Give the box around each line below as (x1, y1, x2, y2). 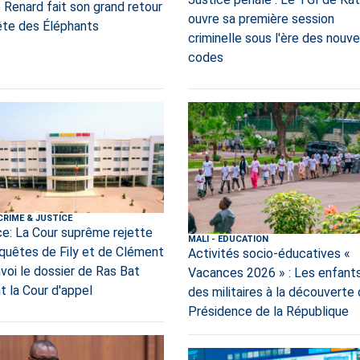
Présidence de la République (187, 303, 349, 319)
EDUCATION (217, 233, 268, 244)
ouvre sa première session (187, 11, 334, 27)
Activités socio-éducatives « (187, 245, 350, 261)
